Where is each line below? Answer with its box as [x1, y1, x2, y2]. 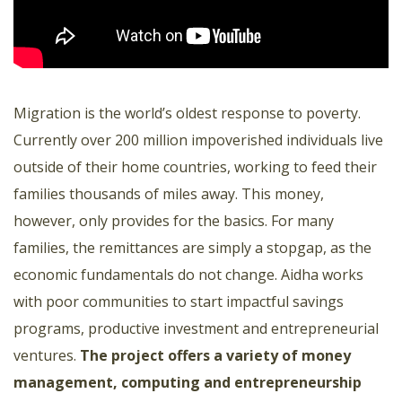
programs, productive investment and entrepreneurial [13, 318, 379, 338]
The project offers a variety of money [80, 345, 351, 365]
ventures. [13, 345, 80, 365]
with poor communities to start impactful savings [13, 291, 344, 311]
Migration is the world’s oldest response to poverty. [13, 102, 361, 123]
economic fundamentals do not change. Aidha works [13, 264, 363, 284]
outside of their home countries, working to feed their [13, 156, 377, 177]
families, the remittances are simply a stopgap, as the [13, 237, 371, 258]
